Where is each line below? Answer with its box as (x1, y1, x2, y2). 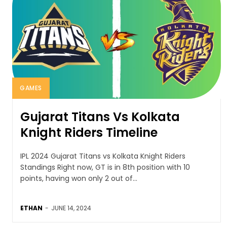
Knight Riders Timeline (20, 124, 158, 141)
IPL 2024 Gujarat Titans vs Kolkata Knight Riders (20, 150, 185, 161)
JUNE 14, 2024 (51, 203, 91, 212)
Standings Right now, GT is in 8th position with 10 (20, 162, 190, 172)
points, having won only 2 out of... (20, 173, 137, 183)
